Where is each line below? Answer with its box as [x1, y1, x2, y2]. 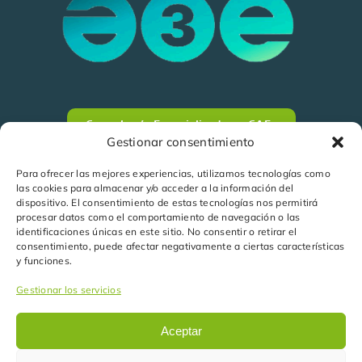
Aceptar [160, 323, 202, 338]
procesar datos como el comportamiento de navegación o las [16, 211, 301, 223]
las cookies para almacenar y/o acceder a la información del [16, 182, 294, 194]
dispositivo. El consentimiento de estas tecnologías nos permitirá [16, 196, 318, 208]
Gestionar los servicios [16, 284, 121, 296]
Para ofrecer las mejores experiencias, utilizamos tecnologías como [16, 167, 330, 179]
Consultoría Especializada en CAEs [85, 117, 277, 131]
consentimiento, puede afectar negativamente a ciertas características [16, 240, 345, 252]
